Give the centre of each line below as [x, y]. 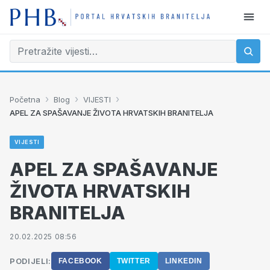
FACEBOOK [80, 261]
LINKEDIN [184, 261]
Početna [25, 99]
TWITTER [133, 261]
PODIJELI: [30, 261]
